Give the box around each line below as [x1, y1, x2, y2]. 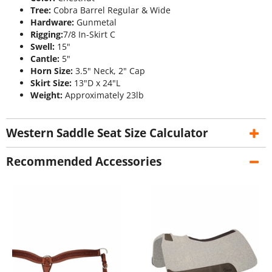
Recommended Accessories [6, 154, 161, 170]
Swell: [30, 40, 55, 52]
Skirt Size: [30, 76, 72, 89]
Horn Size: [30, 64, 73, 76]
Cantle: [30, 52, 59, 64]
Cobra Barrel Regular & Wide [51, 4, 171, 16]
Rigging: [30, 28, 63, 40]
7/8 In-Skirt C [63, 28, 115, 40]
